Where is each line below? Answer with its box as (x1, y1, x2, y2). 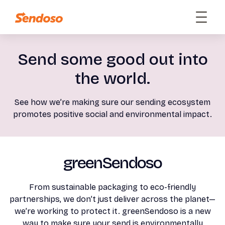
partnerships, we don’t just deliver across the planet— (10, 194, 215, 204)
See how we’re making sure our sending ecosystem (15, 97, 210, 107)
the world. (75, 69, 150, 88)
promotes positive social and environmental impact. (13, 109, 212, 119)
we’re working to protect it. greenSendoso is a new (14, 206, 211, 216)
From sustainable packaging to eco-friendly (29, 182, 196, 192)
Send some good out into (17, 50, 208, 69)
